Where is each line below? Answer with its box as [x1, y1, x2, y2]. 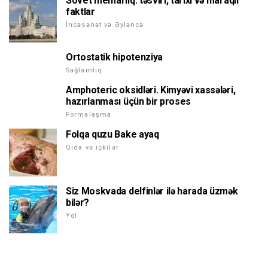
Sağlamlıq [66, 66, 103, 75]
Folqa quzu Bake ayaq [66, 129, 159, 141]
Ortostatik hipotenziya [66, 51, 163, 63]
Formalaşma [66, 111, 112, 119]
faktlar [66, 6, 95, 18]
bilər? [66, 197, 90, 209]
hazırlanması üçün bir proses [66, 96, 191, 108]
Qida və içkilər [66, 144, 119, 152]
